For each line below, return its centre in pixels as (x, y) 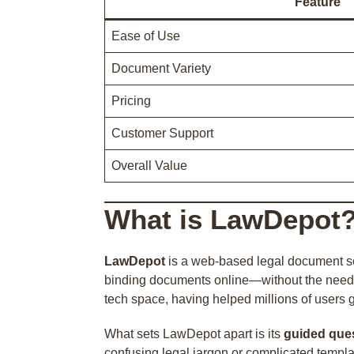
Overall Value (149, 166)
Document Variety (161, 68)
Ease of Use (146, 36)
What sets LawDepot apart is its (194, 334)
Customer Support (162, 133)
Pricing (131, 101)
